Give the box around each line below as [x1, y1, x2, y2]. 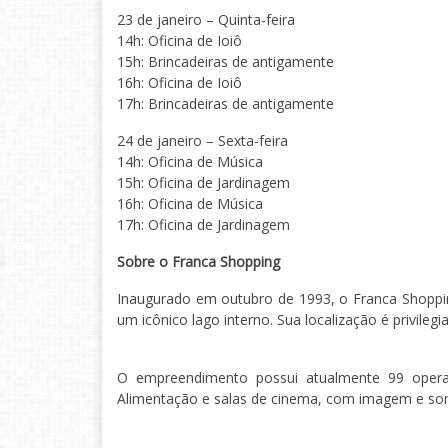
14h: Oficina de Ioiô [117, 31, 242, 50]
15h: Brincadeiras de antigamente [117, 52, 334, 71]
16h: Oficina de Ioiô [117, 73, 242, 92]
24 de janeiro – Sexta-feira [117, 131, 288, 150]
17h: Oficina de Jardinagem [117, 215, 290, 234]
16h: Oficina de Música [117, 194, 263, 213]
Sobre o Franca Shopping [117, 252, 280, 271]
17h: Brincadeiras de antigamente [117, 94, 334, 113]
